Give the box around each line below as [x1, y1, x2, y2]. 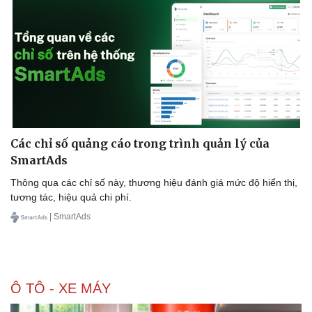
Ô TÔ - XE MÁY [10, 280, 111, 296]
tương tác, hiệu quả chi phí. [10, 191, 132, 203]
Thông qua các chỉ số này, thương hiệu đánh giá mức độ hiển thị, [10, 176, 297, 188]
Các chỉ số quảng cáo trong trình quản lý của [10, 136, 270, 150]
